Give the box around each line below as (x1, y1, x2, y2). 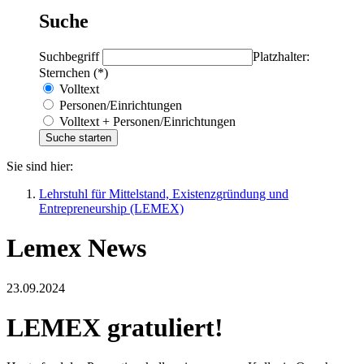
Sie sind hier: (6, 158, 73, 173)
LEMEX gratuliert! (6, 312, 223, 342)
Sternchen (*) (39, 65, 108, 80)
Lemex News (6, 233, 146, 263)
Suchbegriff (39, 49, 102, 63)
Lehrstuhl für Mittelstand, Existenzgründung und (39, 186, 288, 201)
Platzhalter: (253, 49, 310, 63)
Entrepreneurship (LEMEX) (39, 201, 184, 215)
